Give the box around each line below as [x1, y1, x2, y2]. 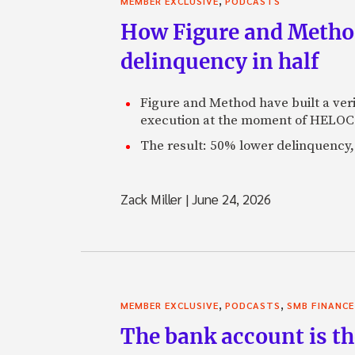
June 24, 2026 [189, 189, 271, 208]
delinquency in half [120, 48, 319, 74]
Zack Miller [120, 189, 185, 208]
